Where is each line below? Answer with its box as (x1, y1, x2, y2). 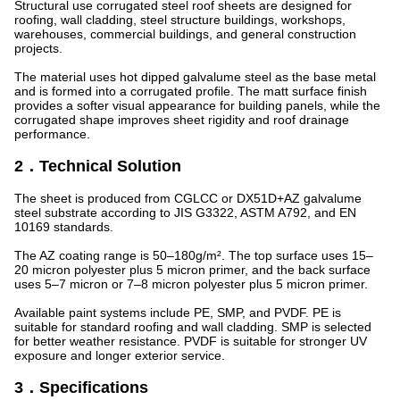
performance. (14, 127, 90, 141)
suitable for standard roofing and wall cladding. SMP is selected (14, 320, 371, 334)
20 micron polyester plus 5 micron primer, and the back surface (14, 262, 371, 277)
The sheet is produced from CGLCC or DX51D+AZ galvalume (14, 191, 362, 205)
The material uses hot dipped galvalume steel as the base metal (14, 70, 376, 84)
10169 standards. (14, 220, 113, 234)
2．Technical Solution (14, 157, 181, 175)
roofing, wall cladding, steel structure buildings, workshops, (14, 12, 346, 27)
